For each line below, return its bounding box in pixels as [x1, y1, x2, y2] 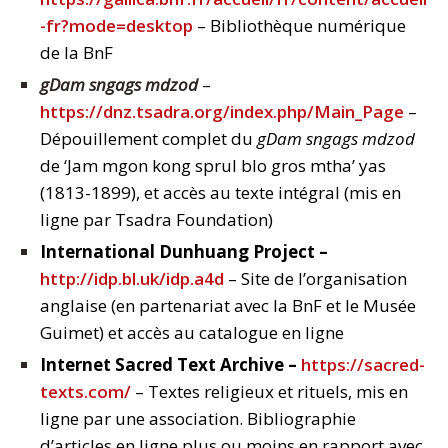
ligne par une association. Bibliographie [40, 407, 356, 431]
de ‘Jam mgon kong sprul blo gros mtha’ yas [40, 154, 386, 178]
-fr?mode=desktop [40, 14, 193, 38]
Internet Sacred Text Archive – [40, 353, 301, 377]
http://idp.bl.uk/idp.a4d [40, 267, 224, 291]
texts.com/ [40, 380, 131, 404]
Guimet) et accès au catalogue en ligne [40, 321, 344, 345]
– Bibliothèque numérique [193, 14, 406, 38]
